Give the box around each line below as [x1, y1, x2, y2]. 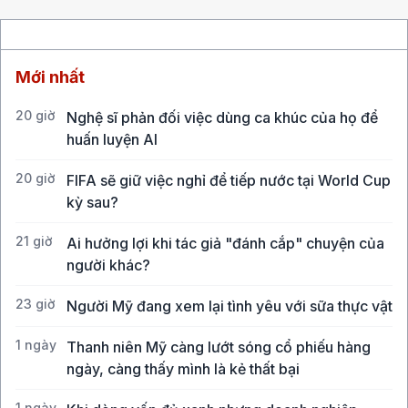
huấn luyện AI [66, 130, 158, 149]
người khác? [66, 256, 150, 275]
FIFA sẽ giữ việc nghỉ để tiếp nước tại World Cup [66, 171, 391, 190]
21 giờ [15, 233, 52, 250]
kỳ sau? [66, 193, 118, 212]
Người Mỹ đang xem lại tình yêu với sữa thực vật [66, 297, 393, 316]
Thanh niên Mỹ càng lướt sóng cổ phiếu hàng [66, 338, 371, 357]
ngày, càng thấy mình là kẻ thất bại [66, 360, 300, 379]
